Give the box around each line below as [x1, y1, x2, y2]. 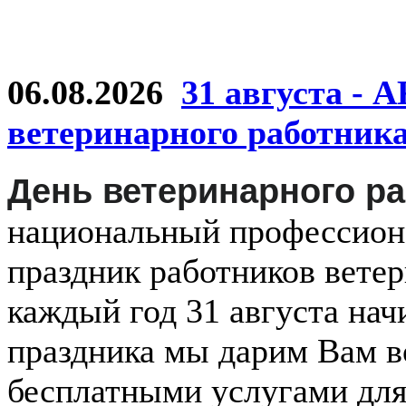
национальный [7, 211, 220, 250]
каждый [7, 291, 121, 330]
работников [150, 251, 315, 290]
